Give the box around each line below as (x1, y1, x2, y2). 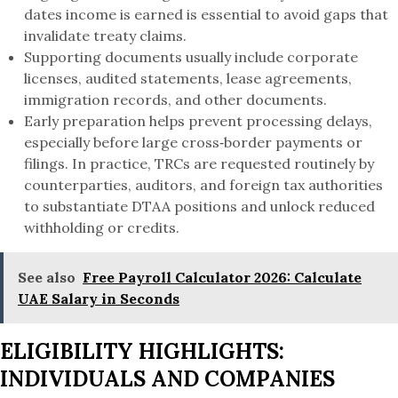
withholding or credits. (24, 219, 180, 237)
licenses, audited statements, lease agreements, (24, 69, 353, 88)
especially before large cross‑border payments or (24, 133, 363, 152)
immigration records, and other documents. (24, 91, 328, 109)
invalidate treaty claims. (24, 27, 187, 45)
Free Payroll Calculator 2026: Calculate (83, 268, 362, 287)
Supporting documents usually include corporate (24, 48, 359, 67)
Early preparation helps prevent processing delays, (24, 112, 373, 131)
